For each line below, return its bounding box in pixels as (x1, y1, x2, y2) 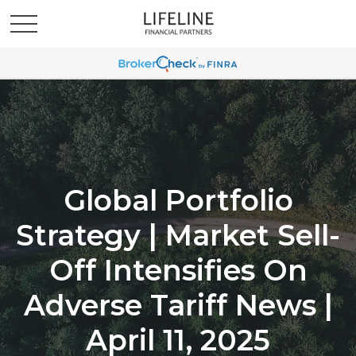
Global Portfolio (63, 183, 293, 218)
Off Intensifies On (48, 253, 308, 288)
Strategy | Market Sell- (16, 218, 340, 253)
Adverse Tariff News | (23, 288, 333, 323)
